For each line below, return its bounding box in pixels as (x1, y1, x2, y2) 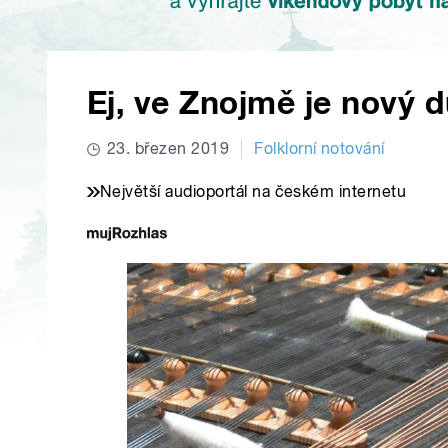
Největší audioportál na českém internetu (100, 182, 407, 202)
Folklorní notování (254, 139, 385, 159)
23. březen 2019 (107, 139, 230, 159)
